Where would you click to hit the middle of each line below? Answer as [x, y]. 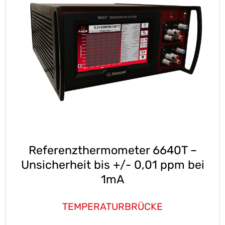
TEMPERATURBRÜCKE [113, 206]
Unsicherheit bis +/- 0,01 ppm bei [113, 164]
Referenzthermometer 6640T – [113, 150]
